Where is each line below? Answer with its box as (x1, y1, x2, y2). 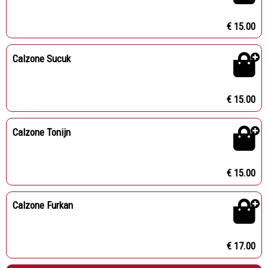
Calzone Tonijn (12, 126, 71, 138)
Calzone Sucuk (12, 53, 71, 65)
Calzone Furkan (12, 199, 73, 212)
